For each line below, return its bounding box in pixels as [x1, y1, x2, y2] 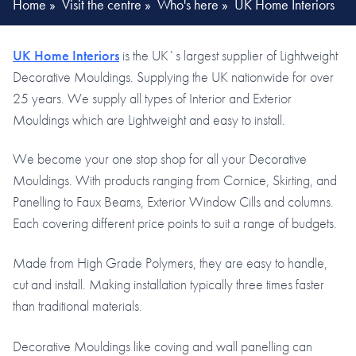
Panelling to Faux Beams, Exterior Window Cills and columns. [13, 192, 334, 211]
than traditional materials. [13, 296, 142, 315]
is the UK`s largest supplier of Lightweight [119, 45, 338, 64]
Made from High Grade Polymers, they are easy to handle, [13, 253, 327, 272]
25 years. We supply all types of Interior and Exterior [13, 88, 292, 107]
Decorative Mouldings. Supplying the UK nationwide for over [13, 67, 334, 86]
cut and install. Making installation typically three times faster [13, 274, 324, 293]
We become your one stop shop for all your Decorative [13, 149, 307, 168]
